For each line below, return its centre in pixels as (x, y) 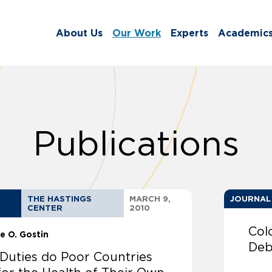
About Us (79, 33)
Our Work (137, 33)
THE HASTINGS (60, 199)
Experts (189, 33)
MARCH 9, (150, 199)
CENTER (45, 208)
